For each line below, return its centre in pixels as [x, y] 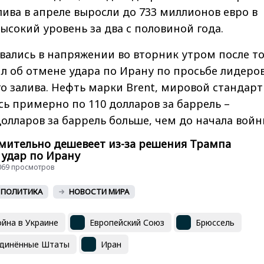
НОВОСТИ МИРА [99, 192]
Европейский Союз [127, 222]
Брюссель [215, 222]
